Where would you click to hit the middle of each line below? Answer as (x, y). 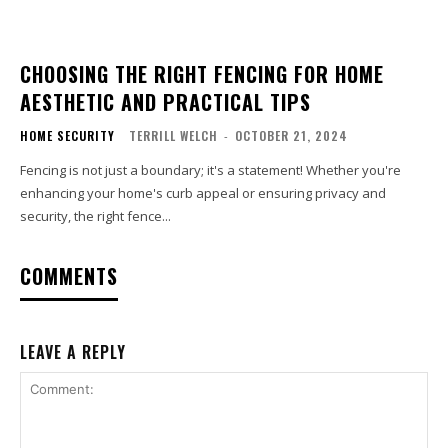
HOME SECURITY (67, 136)
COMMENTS (69, 276)
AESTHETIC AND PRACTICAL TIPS (165, 102)
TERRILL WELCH (173, 136)
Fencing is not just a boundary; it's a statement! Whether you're (210, 170)
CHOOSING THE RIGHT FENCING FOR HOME (202, 74)
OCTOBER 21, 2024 (291, 136)
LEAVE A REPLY (73, 352)
